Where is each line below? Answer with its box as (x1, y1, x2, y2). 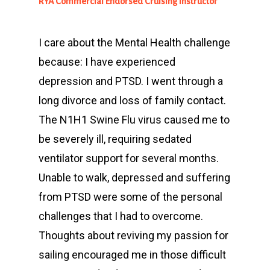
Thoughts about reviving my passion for (39, 229, 228, 242)
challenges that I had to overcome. (39, 210, 203, 222)
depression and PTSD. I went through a (39, 75, 223, 87)
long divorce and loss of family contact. (39, 94, 226, 107)
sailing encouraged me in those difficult (39, 248, 226, 261)
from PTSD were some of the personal (39, 190, 222, 203)
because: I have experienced (39, 55, 175, 68)
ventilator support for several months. (39, 152, 219, 165)
